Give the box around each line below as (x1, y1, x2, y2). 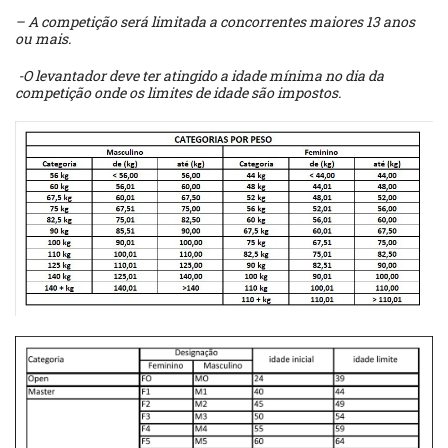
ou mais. (15, 29, 71, 49)
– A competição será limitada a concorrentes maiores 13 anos (15, 12, 415, 32)
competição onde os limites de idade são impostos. (15, 83, 341, 103)
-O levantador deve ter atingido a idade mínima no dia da (15, 66, 384, 86)
